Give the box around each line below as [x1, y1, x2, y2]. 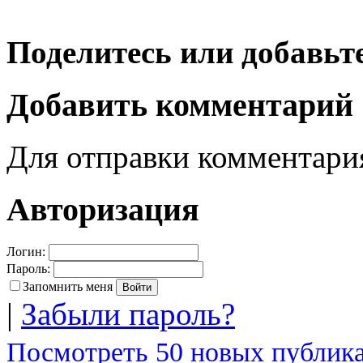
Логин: [6, 244, 45, 258]
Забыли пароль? [21, 296, 235, 331]
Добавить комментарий [6, 86, 353, 123]
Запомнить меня [23, 279, 113, 293]
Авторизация [6, 190, 199, 228]
